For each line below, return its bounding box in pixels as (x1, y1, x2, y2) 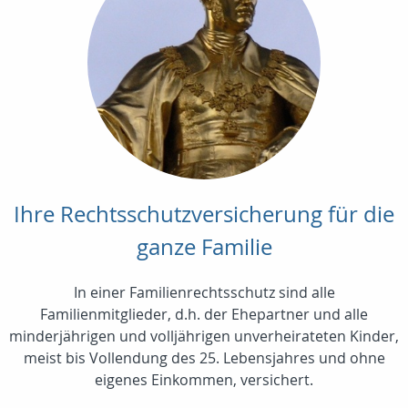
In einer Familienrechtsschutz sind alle (73, 282, 335, 303)
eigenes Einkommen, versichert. (95, 370, 313, 391)
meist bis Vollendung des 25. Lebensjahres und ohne (23, 348, 385, 369)
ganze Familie (136, 232, 272, 262)
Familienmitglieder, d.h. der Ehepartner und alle (40, 304, 368, 325)
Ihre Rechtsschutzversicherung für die (14, 199, 394, 229)
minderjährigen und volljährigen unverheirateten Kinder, (9, 326, 399, 347)
